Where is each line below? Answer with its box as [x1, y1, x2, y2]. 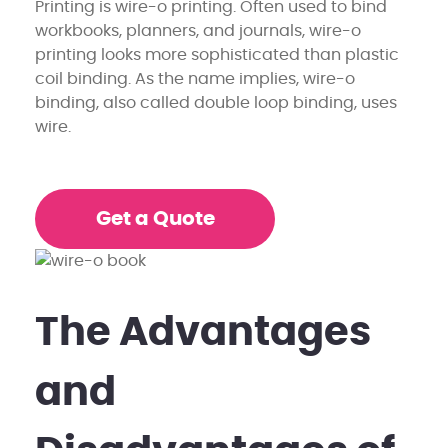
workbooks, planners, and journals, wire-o [35, 22, 361, 39]
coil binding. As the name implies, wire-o [35, 70, 355, 87]
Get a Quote [95, 208, 215, 229]
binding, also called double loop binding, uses [35, 94, 397, 111]
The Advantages [35, 313, 371, 354]
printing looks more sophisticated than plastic [35, 46, 399, 63]
